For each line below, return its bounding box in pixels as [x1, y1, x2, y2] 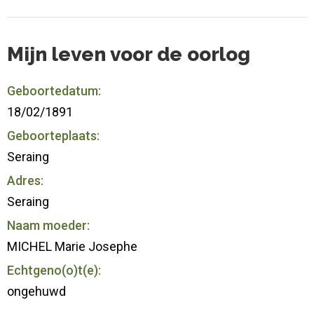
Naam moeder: [7, 217, 90, 233]
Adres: [7, 172, 43, 188]
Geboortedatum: [7, 83, 101, 98]
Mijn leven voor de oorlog [7, 42, 250, 66]
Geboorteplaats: [7, 128, 100, 143]
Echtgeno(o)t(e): [7, 262, 101, 278]
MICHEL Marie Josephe [7, 238, 137, 254]
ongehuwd [7, 283, 66, 299]
